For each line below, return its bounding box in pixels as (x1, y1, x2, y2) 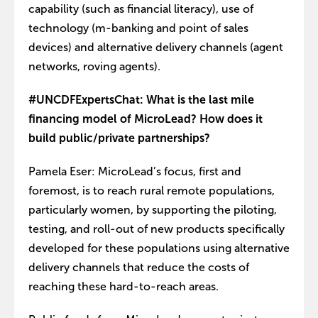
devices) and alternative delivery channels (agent (28, 41, 283, 53)
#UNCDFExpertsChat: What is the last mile (28, 94, 254, 106)
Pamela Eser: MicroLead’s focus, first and (28, 165, 241, 177)
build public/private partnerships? (28, 132, 210, 144)
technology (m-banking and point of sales (28, 22, 248, 34)
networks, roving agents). (28, 60, 160, 72)
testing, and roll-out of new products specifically (28, 223, 285, 235)
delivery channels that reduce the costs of (28, 261, 249, 273)
